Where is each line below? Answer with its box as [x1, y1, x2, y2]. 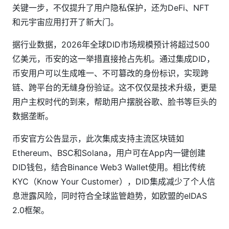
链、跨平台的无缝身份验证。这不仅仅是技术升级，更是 [12, 82, 217, 93]
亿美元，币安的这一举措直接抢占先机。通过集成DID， [12, 54, 215, 64]
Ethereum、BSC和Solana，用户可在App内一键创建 [12, 148, 205, 158]
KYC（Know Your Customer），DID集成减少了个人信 [12, 176, 215, 187]
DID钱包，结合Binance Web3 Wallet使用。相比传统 [12, 162, 205, 172]
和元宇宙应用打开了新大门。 [12, 17, 119, 27]
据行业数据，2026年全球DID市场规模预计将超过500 [12, 39, 210, 50]
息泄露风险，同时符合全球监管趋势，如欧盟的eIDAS [12, 191, 207, 201]
